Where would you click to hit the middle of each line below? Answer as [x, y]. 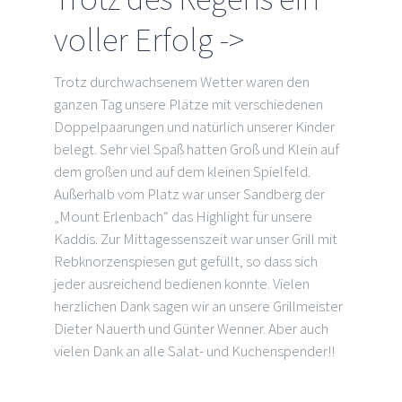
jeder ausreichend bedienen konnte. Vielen [182, 284]
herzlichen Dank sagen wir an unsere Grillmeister [198, 306]
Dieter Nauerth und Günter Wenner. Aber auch [191, 329]
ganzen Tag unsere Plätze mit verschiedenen [188, 105]
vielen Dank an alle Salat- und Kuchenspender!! [194, 351]
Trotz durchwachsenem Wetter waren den [182, 82]
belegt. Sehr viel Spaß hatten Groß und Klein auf [197, 149]
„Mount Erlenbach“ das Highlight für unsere [183, 217]
